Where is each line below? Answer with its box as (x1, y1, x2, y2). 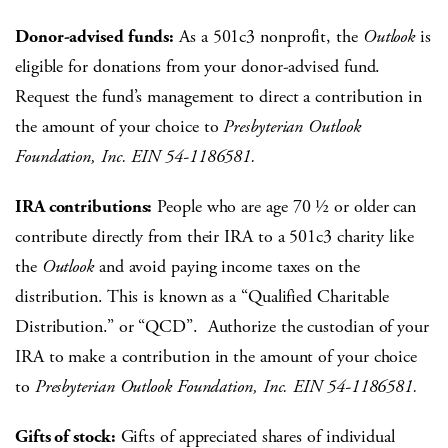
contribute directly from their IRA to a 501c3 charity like (15, 224, 414, 248)
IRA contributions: (15, 194, 153, 218)
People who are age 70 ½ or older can (152, 194, 417, 218)
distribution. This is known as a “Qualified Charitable (15, 284, 390, 308)
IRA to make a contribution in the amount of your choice (15, 344, 418, 368)
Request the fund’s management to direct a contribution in (15, 84, 422, 108)
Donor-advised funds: (15, 24, 175, 48)
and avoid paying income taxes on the (94, 254, 360, 278)
